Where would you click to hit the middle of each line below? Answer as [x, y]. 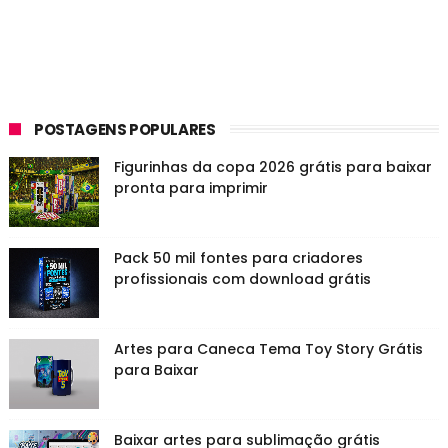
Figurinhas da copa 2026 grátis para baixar [272, 166]
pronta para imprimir [190, 187]
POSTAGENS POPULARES [124, 129]
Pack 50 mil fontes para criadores [238, 257]
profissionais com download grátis [242, 278]
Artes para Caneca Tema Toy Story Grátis [268, 348]
